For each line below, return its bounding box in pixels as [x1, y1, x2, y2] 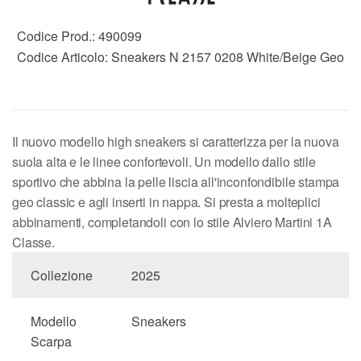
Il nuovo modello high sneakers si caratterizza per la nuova [12, 132, 339, 151]
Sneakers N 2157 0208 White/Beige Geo [111, 48, 344, 67]
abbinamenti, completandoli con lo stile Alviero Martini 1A [12, 213, 332, 232]
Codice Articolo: [17, 48, 111, 67]
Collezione [30, 266, 93, 285]
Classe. [12, 233, 55, 252]
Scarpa [30, 332, 72, 351]
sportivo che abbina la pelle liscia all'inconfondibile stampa [12, 172, 340, 192]
